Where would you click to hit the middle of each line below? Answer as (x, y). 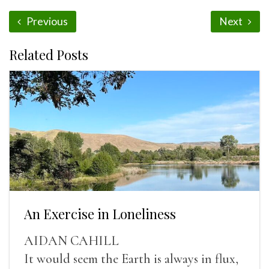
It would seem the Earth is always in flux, (131, 258)
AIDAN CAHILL (71, 240)
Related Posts (49, 55)
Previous (46, 21)
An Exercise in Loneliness (100, 213)
